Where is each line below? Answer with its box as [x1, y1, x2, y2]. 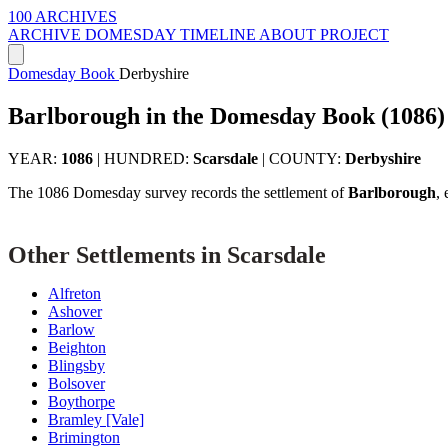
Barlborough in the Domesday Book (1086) [8, 102, 445, 129]
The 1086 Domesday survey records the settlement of [8, 183, 348, 201]
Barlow [48, 320, 95, 338]
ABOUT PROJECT [259, 26, 389, 43]
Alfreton [48, 284, 101, 302]
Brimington [48, 428, 120, 446]
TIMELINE [180, 26, 259, 43]
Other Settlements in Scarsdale [8, 241, 326, 268]
